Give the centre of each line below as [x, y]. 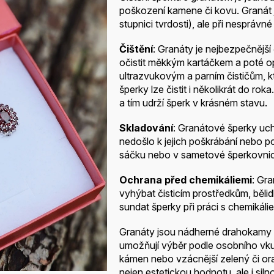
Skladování [146, 128]
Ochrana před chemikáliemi [186, 180]
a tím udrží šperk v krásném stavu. [193, 103]
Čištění [136, 49]
